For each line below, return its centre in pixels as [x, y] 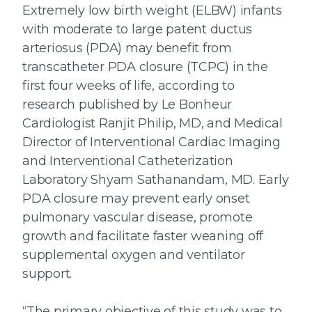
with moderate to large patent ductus [137, 29]
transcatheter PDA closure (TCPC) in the [145, 67]
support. [47, 274]
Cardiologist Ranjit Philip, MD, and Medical [153, 123]
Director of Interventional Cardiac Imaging [151, 142]
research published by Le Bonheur [127, 104]
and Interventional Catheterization [128, 161]
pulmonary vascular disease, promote [138, 217]
